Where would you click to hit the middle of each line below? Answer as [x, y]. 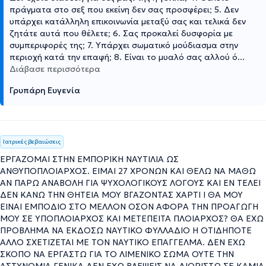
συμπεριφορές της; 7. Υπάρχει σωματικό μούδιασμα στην [124, 45]
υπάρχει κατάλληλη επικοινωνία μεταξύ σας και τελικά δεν [128, 21]
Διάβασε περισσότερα [55, 69]
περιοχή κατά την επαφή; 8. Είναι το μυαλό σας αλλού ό [123, 57]
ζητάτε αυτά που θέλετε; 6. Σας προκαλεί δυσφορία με [121, 33]
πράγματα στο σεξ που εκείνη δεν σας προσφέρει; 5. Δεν [124, 9]
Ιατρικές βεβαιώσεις [32, 141]
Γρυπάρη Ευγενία [45, 90]
